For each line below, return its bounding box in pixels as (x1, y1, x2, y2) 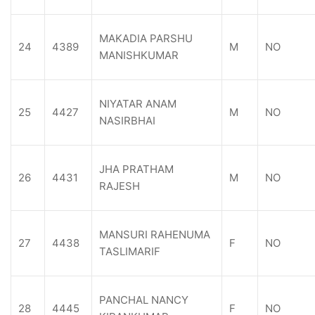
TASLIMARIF (99, 245, 160, 258)
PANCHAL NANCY (99, 293, 188, 307)
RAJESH (99, 179, 140, 193)
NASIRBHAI (99, 114, 155, 127)
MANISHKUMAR (99, 49, 179, 62)
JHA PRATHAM (99, 162, 174, 176)
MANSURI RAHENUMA (99, 228, 210, 241)
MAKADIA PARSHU (99, 32, 193, 45)
